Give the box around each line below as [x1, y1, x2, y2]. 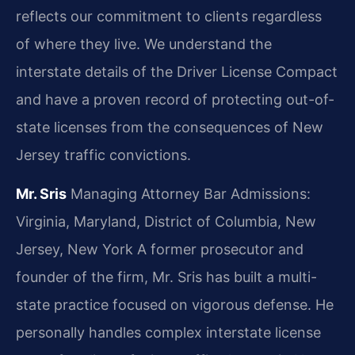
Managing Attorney [67, 185, 200, 203]
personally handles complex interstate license [16, 324, 321, 342]
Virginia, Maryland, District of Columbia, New [16, 213, 316, 231]
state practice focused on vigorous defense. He [16, 296, 334, 314]
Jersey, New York [16, 241, 133, 258]
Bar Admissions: [200, 185, 311, 203]
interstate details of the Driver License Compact [16, 63, 338, 80]
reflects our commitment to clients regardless [16, 7, 322, 25]
